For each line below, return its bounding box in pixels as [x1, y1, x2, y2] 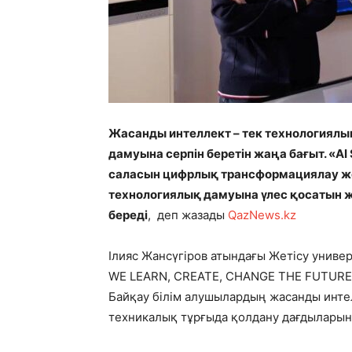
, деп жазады [148, 207, 228, 223]
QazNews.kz [228, 207, 296, 223]
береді [108, 207, 148, 223]
